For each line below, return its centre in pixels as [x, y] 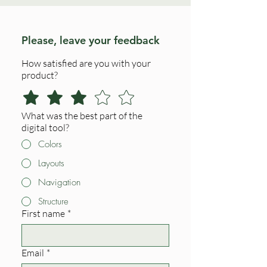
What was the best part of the [82, 116]
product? [40, 75]
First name [43, 214]
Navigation [59, 183]
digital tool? [45, 128]
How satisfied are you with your [86, 63]
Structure [53, 202]
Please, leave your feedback [91, 41]
